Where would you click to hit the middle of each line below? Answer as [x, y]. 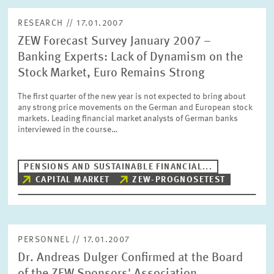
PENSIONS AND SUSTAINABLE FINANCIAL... [118, 167]
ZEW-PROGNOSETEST [179, 180]
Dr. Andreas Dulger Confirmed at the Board [131, 258]
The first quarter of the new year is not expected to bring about [132, 97]
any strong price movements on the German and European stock [135, 108]
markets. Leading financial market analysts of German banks [128, 119]
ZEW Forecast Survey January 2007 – [115, 42]
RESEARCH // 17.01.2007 [71, 23]
